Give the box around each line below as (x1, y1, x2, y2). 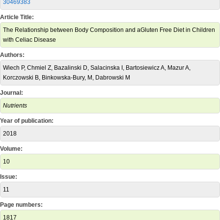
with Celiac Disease (3, 36, 56, 43)
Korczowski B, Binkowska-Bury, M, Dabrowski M (3, 74, 130, 81)
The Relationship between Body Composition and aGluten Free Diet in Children (3, 27, 215, 33)
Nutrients (3, 102, 27, 109)
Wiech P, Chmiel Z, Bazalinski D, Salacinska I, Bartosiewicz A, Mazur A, (3, 64, 191, 71)
